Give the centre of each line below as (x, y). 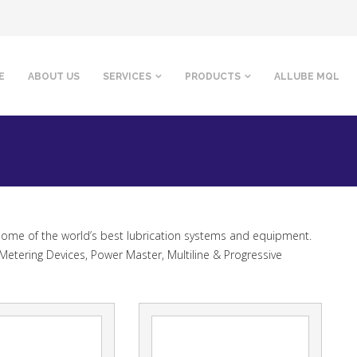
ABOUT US (54, 76)
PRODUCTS (213, 76)
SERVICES (127, 76)
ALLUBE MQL (307, 76)
